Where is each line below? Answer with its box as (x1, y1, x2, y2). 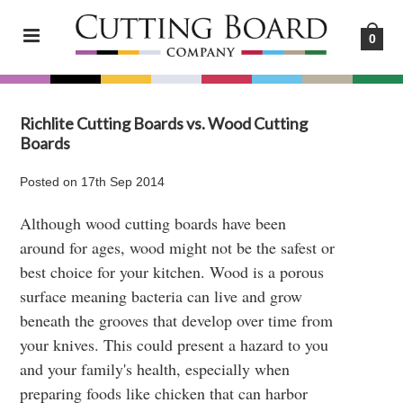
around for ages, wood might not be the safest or (20, 237, 336, 258)
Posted (20, 175, 64, 189)
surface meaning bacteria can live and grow (20, 285, 303, 307)
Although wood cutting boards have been (20, 212, 287, 234)
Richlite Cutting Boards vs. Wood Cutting (20, 113, 309, 133)
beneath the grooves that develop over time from (20, 309, 334, 331)
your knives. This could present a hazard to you (20, 334, 329, 355)
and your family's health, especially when (20, 358, 291, 380)
